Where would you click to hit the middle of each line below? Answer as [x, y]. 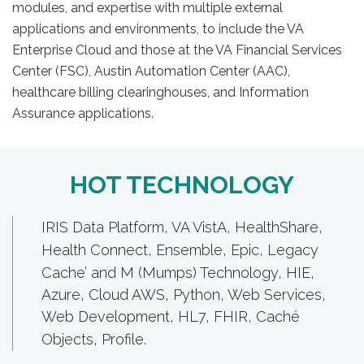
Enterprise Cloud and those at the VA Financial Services [177, 50]
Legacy [293, 250]
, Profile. [120, 339]
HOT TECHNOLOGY [182, 185]
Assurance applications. [83, 113]
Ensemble [189, 250]
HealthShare [277, 227]
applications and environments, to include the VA [158, 29]
